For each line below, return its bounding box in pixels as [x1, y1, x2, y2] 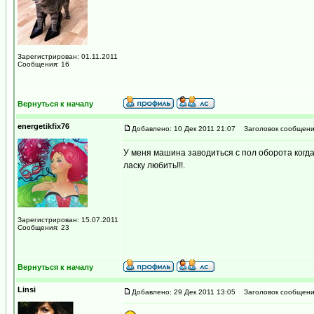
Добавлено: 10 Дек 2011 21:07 [132, 125, 235, 132]
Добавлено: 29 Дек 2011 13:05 [132, 288, 235, 296]
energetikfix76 [18, 122, 69, 130]
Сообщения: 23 [18, 224, 69, 231]
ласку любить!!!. [123, 161, 185, 170]
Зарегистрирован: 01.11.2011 [18, 53, 118, 60]
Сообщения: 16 [18, 60, 69, 68]
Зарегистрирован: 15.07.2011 [18, 216, 118, 224]
